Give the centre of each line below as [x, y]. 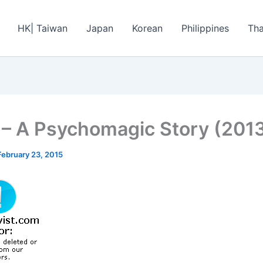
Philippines [205, 28]
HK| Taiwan [43, 28]
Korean [147, 28]
